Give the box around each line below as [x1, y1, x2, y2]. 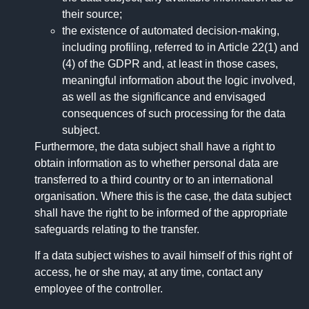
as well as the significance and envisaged [62, 91, 266, 103]
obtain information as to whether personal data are [34, 157, 279, 170]
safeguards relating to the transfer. [34, 223, 199, 236]
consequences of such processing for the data [62, 108, 286, 120]
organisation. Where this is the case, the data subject [34, 190, 291, 203]
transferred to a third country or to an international [34, 174, 273, 186]
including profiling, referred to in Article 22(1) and [62, 41, 299, 54]
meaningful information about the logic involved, [62, 74, 295, 87]
